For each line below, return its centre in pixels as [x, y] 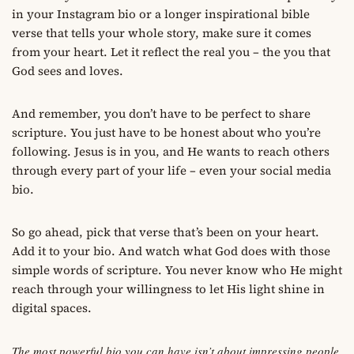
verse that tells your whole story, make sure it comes [162, 32]
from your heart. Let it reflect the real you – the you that [171, 51]
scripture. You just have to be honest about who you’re [166, 132]
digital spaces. [52, 307]
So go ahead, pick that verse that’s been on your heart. [166, 232]
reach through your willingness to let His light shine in [168, 288]
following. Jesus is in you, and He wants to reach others [171, 151]
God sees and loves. [68, 70]
